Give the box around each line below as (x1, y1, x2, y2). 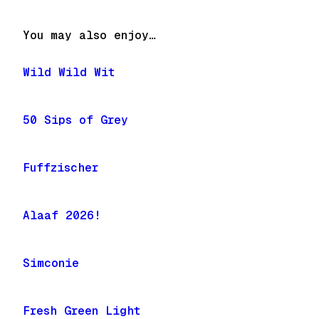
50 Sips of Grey (23, 113, 128, 127)
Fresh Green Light (23, 304, 140, 318)
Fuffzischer (23, 161, 98, 174)
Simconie (23, 256, 79, 270)
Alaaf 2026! (23, 209, 101, 222)
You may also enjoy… (23, 28, 156, 42)
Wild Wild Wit (23, 66, 115, 79)
